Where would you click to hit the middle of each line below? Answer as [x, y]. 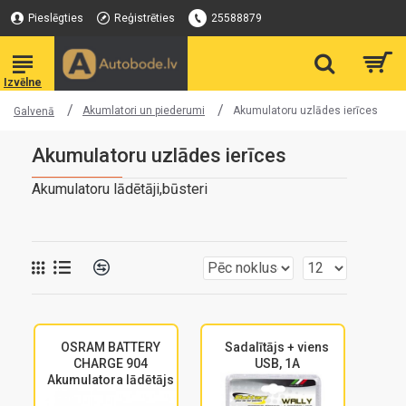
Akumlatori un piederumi [144, 111]
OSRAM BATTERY [110, 347]
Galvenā [34, 111]
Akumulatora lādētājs [110, 380]
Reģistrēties [145, 18]
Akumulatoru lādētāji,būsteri [120, 189]
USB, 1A [277, 363]
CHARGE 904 [110, 363]
